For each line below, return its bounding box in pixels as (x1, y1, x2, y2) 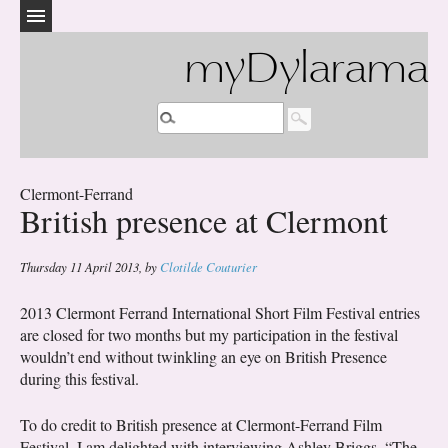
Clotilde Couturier (160, 258, 257, 276)
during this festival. (20, 368, 139, 390)
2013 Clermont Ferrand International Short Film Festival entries (20, 302, 420, 324)
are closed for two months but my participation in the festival (20, 324, 398, 346)
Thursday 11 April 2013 (20, 258, 139, 276)
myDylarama (184, 43, 428, 100)
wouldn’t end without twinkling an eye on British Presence (20, 346, 387, 368)
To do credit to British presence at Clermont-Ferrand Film (20, 414, 382, 436)
